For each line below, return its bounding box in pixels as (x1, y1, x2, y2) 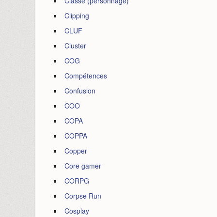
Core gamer (64, 161, 101, 170)
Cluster (64, 41, 86, 50)
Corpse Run (64, 191, 101, 201)
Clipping (64, 11, 89, 20)
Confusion (64, 86, 95, 95)
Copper (64, 146, 87, 155)
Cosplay (64, 206, 89, 216)
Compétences (64, 71, 107, 80)
